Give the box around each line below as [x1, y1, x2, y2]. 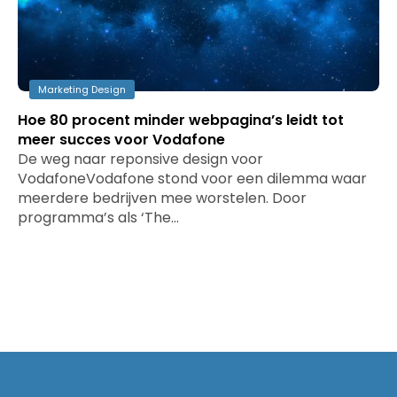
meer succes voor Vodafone [18, 129, 225, 150]
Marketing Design [38, 82, 126, 97]
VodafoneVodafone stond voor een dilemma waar [18, 168, 367, 189]
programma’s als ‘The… [18, 207, 179, 228]
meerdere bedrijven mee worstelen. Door [18, 188, 307, 208]
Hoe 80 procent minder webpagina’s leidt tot [18, 110, 344, 130]
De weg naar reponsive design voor [18, 149, 263, 169]
